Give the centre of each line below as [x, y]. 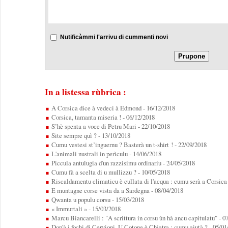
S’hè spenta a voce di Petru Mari [93, 126]
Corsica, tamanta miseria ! [85, 117]
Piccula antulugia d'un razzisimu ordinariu [105, 163]
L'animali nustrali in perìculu [89, 153]
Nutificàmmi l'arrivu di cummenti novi [114, 37]
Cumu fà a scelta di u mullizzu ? [93, 172]
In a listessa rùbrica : [85, 92]
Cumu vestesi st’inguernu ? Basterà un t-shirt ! [111, 144]
